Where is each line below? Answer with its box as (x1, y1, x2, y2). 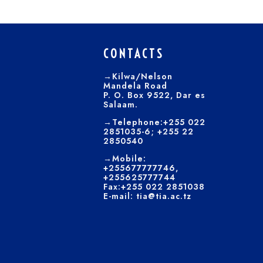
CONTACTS (103, 46, 164, 61)
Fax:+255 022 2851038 (103, 181, 205, 193)
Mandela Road (103, 80, 167, 92)
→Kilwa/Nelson (103, 70, 173, 82)
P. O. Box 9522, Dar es (103, 89, 205, 101)
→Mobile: (103, 153, 146, 164)
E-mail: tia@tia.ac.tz (103, 190, 191, 202)
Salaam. (103, 99, 138, 110)
